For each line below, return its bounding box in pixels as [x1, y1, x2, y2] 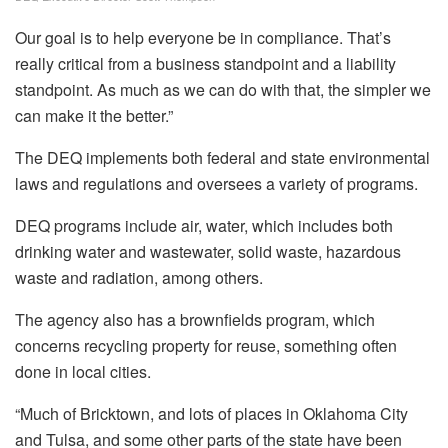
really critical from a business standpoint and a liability [15, 52, 396, 76]
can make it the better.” [15, 104, 173, 128]
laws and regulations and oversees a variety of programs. [15, 172, 418, 196]
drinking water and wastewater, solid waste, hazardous [15, 240, 401, 264]
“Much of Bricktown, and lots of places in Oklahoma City [15, 402, 408, 426]
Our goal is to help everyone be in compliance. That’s [15, 26, 391, 50]
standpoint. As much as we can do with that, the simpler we [15, 78, 431, 102]
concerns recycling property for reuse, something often [15, 334, 397, 358]
